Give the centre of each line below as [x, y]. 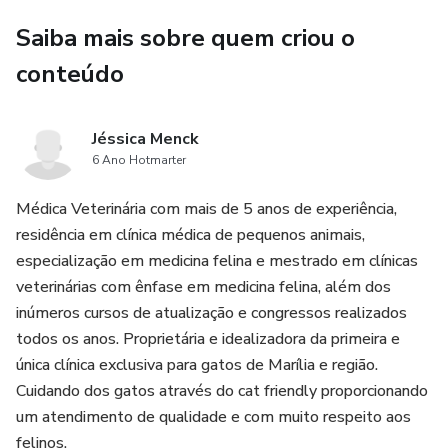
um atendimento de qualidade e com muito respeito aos [213, 417]
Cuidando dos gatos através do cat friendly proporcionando [222, 391]
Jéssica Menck [145, 139]
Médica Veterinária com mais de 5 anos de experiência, [206, 209]
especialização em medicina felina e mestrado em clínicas [217, 261]
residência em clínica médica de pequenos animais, [190, 235]
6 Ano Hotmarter [139, 160]
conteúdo [70, 74]
